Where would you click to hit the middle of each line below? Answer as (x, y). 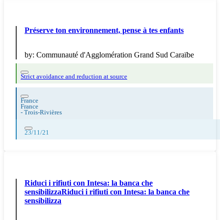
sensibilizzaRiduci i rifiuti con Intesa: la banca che (107, 192)
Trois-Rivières (43, 113)
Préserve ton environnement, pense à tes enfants (104, 30)
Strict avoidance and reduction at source (74, 77)
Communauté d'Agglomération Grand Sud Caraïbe (115, 55)
